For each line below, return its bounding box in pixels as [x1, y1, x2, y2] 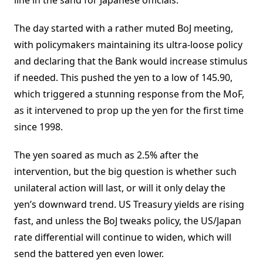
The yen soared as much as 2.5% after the [14, 149, 198, 162]
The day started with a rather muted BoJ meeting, [14, 22, 233, 35]
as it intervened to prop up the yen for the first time [14, 104, 244, 117]
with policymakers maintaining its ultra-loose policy [14, 38, 242, 52]
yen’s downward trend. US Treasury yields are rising [14, 198, 244, 211]
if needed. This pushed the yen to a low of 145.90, [14, 71, 232, 85]
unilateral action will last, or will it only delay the [14, 181, 225, 195]
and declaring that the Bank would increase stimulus [14, 55, 248, 68]
